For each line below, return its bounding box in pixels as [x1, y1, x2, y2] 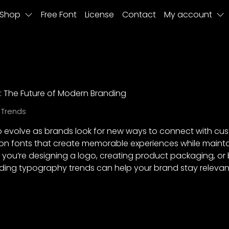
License [84, 9, 114, 20]
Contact [122, 9, 156, 20]
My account [164, 9, 212, 20]
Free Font [40, 9, 77, 20]
